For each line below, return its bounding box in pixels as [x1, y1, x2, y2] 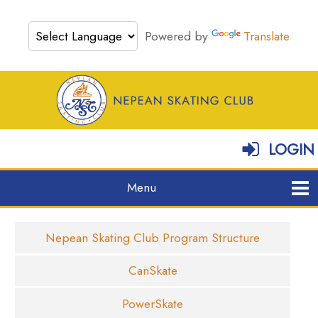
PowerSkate [122, 294, 184, 313]
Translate [243, 27, 290, 45]
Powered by [138, 27, 212, 45]
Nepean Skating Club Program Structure [45, 228, 261, 247]
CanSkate [128, 261, 177, 280]
